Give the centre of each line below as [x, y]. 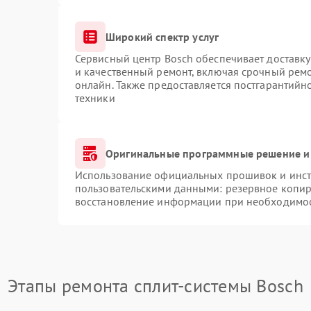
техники [95, 98]
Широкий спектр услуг [162, 36]
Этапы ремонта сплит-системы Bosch [155, 286]
